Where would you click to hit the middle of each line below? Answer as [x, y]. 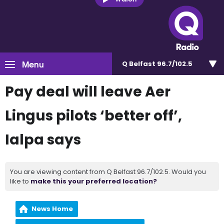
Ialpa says [43, 140]
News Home [52, 209]
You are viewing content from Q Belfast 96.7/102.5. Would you [108, 172]
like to [20, 181]
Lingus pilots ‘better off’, [93, 116]
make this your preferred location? [94, 181]
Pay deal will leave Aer [88, 92]
